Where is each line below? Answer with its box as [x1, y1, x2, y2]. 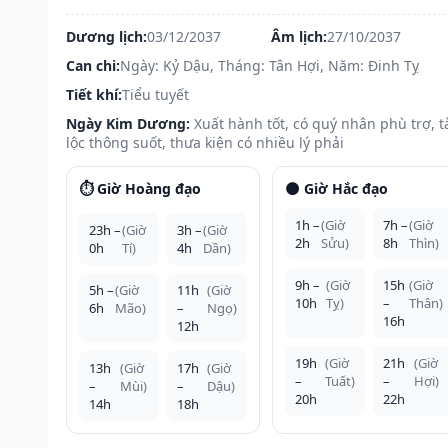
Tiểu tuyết [122, 84, 189, 104]
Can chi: [66, 55, 120, 75]
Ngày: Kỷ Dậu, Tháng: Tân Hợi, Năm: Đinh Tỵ [120, 55, 419, 75]
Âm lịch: [270, 26, 327, 46]
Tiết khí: [66, 84, 122, 104]
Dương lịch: [66, 26, 147, 46]
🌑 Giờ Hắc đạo [284, 178, 388, 198]
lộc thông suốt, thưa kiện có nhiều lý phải [66, 132, 344, 152]
